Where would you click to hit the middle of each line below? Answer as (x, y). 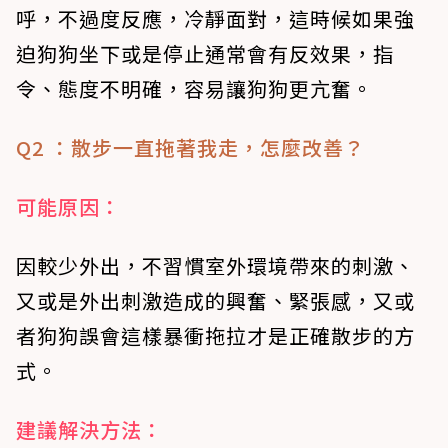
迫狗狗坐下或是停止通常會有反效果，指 (205, 54)
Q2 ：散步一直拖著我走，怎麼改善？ (190, 148)
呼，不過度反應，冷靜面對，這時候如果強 (215, 19)
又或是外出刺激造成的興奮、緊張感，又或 (215, 301)
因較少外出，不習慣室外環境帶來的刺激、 (215, 266)
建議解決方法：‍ (89, 430)
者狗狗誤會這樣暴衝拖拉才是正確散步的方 (215, 336)
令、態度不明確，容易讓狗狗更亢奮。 (194, 89)
